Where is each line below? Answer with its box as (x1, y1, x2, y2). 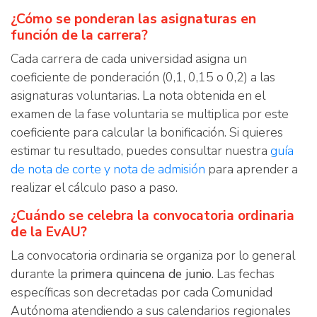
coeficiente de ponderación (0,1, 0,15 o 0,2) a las (11, 69, 275, 86)
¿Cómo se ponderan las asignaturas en (11, 10, 256, 28)
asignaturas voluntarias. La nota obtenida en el (11, 87, 265, 104)
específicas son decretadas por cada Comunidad (11, 284, 272, 301)
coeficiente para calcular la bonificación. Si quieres (11, 124, 283, 141)
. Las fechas (212, 265, 275, 282)
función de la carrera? (11, 26, 148, 45)
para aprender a (205, 161, 298, 178)
